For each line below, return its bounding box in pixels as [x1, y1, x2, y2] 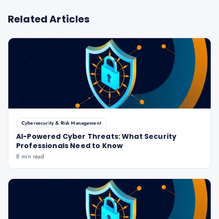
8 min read [16, 152, 44, 161]
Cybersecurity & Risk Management [22, 119, 101, 127]
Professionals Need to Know [16, 141, 123, 151]
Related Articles [8, 12, 90, 26]
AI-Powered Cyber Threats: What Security [16, 131, 177, 141]
